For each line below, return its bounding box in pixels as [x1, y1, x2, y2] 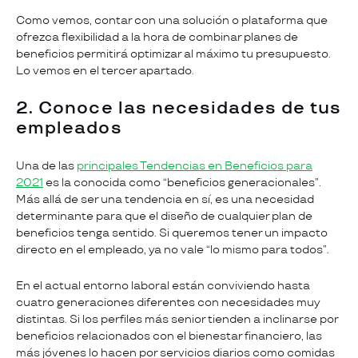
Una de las [16, 158, 77, 173]
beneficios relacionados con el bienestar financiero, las [16, 328, 322, 343]
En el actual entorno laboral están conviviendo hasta [16, 278, 310, 292]
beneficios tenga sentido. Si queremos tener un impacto [16, 225, 328, 240]
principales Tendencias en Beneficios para [77, 158, 312, 173]
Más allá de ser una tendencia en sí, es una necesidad [16, 192, 314, 206]
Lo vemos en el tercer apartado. [16, 63, 197, 78]
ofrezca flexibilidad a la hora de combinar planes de [16, 30, 298, 44]
